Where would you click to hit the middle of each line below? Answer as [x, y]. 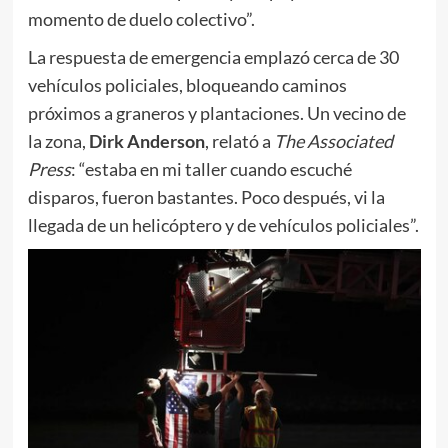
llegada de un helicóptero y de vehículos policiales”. [223, 224]
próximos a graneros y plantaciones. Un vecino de [216, 112]
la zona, [58, 140]
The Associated [333, 140]
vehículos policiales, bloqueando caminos [187, 84]
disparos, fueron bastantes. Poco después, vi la [206, 196]
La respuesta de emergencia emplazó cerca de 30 [213, 56]
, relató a [239, 140]
